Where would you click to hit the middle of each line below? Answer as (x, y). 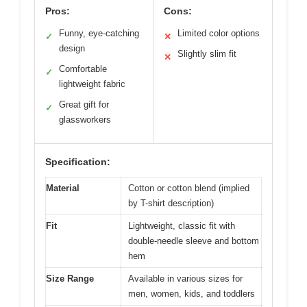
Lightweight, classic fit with (182, 226)
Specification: (78, 162)
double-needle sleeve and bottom (194, 241)
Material (63, 188)
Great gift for (84, 105)
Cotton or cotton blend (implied (189, 188)
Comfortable (83, 69)
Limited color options (219, 33)
